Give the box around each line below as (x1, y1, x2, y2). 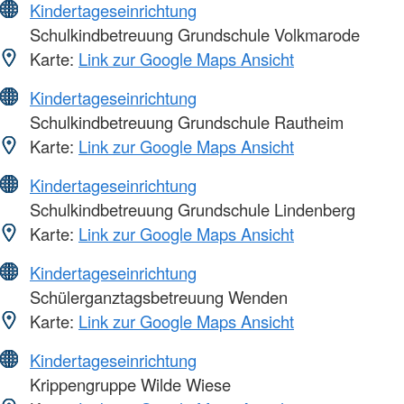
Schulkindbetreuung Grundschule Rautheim (25, 110, 344, 134)
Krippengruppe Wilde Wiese (25, 372, 231, 397)
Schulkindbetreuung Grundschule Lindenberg (25, 197, 355, 222)
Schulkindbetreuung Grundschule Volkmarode (25, 23, 360, 47)
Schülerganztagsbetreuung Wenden (25, 285, 288, 309)
